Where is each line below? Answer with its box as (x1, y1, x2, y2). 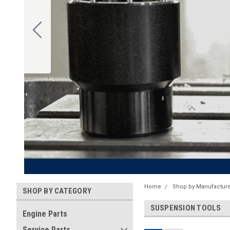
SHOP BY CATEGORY (23, 186, 91, 196)
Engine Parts (23, 209, 67, 219)
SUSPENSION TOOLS (150, 203, 221, 213)
